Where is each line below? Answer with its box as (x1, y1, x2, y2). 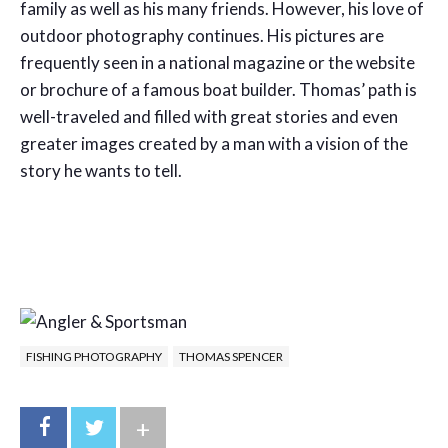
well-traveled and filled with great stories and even (20, 105, 398, 127)
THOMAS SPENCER (179, 348, 283, 364)
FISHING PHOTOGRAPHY (26, 348, 162, 364)
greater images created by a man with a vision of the (20, 132, 408, 154)
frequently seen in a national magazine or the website (20, 51, 415, 73)
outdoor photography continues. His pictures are (20, 24, 384, 46)
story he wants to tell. (20, 159, 182, 181)
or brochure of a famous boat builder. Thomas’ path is (20, 78, 417, 100)
